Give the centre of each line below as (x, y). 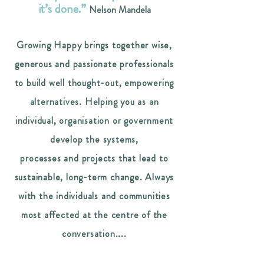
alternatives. (57, 102)
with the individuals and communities (94, 196)
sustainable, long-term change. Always (94, 177)
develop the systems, (94, 139)
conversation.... (94, 234)
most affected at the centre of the (94, 215)
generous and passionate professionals (94, 64)
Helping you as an (122, 102)
